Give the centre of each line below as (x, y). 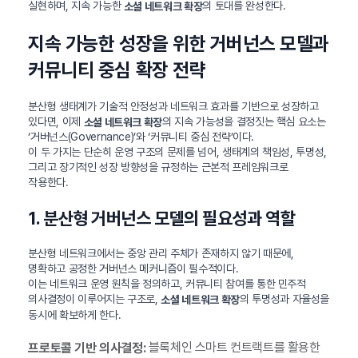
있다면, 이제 (56, 121)
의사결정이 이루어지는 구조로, (95, 299)
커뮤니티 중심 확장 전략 (117, 70)
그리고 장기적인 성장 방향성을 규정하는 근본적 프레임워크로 (158, 167)
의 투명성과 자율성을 (284, 299)
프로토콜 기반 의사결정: (87, 348)
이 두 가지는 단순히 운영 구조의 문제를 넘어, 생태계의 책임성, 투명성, (178, 152)
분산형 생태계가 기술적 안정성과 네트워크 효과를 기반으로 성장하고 (173, 106)
